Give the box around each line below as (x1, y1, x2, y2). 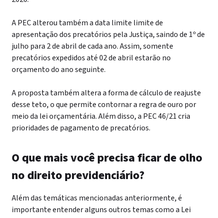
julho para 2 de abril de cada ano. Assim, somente (12, 41, 173, 52)
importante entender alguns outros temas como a (12, 204, 181, 215)
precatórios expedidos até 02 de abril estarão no (12, 53, 171, 63)
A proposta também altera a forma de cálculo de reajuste (12, 88, 201, 98)
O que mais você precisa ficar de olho (12, 149, 202, 166)
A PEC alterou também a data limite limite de (12, 18, 163, 28)
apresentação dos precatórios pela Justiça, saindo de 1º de (12, 29, 205, 40)
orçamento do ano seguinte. (12, 64, 106, 75)
